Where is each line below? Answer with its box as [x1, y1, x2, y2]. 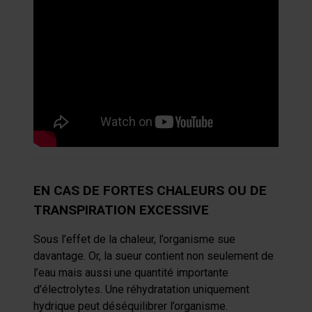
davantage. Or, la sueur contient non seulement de [33, 249, 274, 263]
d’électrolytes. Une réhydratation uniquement [33, 283, 249, 296]
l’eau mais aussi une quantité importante [33, 266, 228, 279]
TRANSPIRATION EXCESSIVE [33, 202, 209, 218]
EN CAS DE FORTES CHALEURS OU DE [33, 182, 267, 198]
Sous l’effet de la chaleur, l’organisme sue [33, 233, 235, 246]
